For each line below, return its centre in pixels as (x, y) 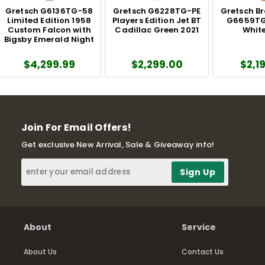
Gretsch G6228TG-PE (157, 11)
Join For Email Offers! (76, 127)
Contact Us (202, 251)
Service (198, 227)
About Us (41, 251)
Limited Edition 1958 (49, 20)
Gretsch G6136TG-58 (49, 11)
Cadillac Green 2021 (157, 30)
